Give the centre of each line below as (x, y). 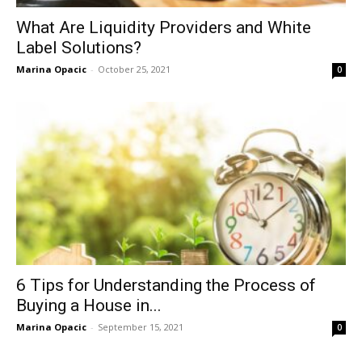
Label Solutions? (79, 48)
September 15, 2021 (141, 326)
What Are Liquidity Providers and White (164, 28)
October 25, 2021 (134, 69)
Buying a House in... (89, 305)
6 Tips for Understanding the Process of (166, 285)
